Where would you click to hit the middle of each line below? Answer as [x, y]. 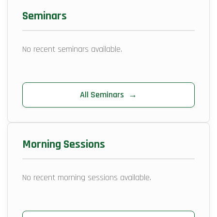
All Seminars [103, 95]
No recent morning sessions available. [87, 178]
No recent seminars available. [72, 49]
